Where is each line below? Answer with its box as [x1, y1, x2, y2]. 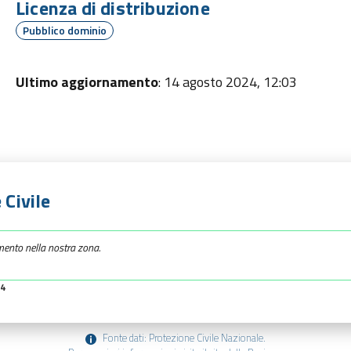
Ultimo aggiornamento [15, 71, 158, 92]
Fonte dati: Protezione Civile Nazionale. [103, 330, 266, 346]
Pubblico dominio [22, 22, 107, 38]
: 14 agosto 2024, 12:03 [157, 71, 297, 92]
